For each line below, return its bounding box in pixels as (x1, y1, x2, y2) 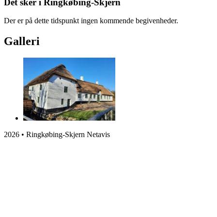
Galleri (4, 35, 40, 48)
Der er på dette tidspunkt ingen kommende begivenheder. (4, 16, 178, 25)
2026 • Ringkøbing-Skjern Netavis (4, 130, 110, 139)
